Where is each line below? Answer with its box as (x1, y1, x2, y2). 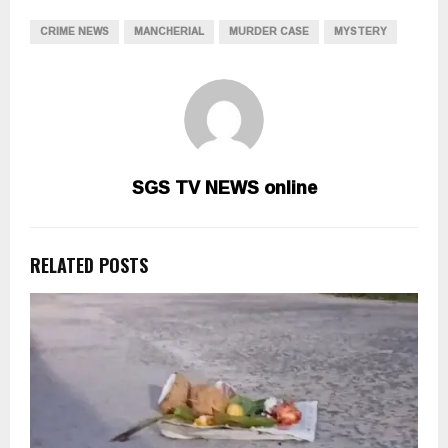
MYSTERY (334, 22, 387, 42)
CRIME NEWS (40, 22, 109, 42)
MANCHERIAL (134, 22, 204, 42)
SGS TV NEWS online (131, 170, 317, 205)
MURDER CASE (229, 22, 309, 42)
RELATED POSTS (30, 252, 148, 279)
